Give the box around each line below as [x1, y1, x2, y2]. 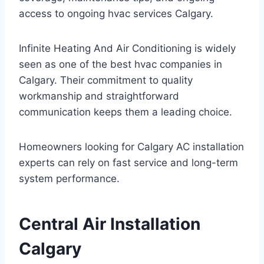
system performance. [19, 172, 120, 184]
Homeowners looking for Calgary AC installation [19, 140, 244, 153]
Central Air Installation [19, 213, 200, 234]
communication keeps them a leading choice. [19, 105, 232, 118]
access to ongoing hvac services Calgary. [19, 7, 213, 19]
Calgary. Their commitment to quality [19, 74, 193, 86]
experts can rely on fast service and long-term [19, 156, 238, 169]
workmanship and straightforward [19, 90, 179, 102]
